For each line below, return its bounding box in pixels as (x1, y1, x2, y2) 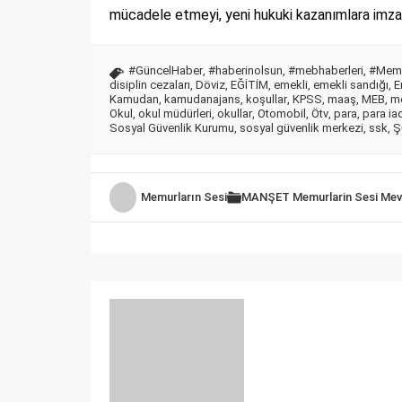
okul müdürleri (138, 107, 212, 121)
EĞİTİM (231, 78, 268, 92)
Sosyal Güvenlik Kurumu (109, 121, 234, 135)
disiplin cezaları (109, 78, 190, 92)
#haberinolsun (208, 64, 283, 78)
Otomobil (258, 107, 306, 121)
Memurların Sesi (141, 190, 227, 205)
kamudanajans (164, 92, 240, 107)
